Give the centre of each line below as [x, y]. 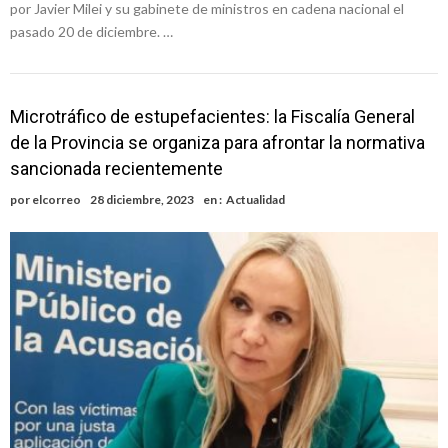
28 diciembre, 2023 [142, 200]
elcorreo [56, 200]
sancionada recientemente [116, 169]
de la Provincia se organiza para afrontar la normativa [217, 143]
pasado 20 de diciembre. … [91, 32]
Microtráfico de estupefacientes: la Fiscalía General [212, 117]
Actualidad [255, 200]
